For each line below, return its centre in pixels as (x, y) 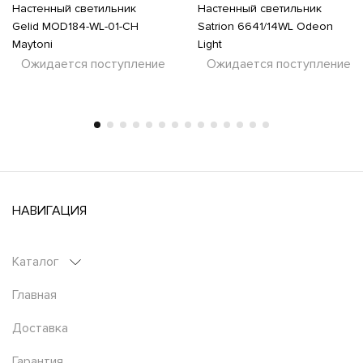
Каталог (36, 261)
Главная (34, 295)
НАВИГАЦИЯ (49, 210)
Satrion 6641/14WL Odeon (265, 26)
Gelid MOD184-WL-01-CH (75, 26)
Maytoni (32, 44)
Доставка (40, 328)
